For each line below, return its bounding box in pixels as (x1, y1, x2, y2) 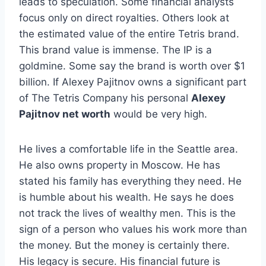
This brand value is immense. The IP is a (19, 44, 212, 56)
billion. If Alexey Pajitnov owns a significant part (19, 76, 246, 88)
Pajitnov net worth (19, 108, 110, 121)
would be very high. (110, 108, 207, 121)
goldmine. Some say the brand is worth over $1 (19, 60, 245, 72)
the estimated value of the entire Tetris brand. (19, 28, 239, 40)
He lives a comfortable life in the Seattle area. (19, 143, 238, 156)
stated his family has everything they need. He (19, 175, 242, 188)
